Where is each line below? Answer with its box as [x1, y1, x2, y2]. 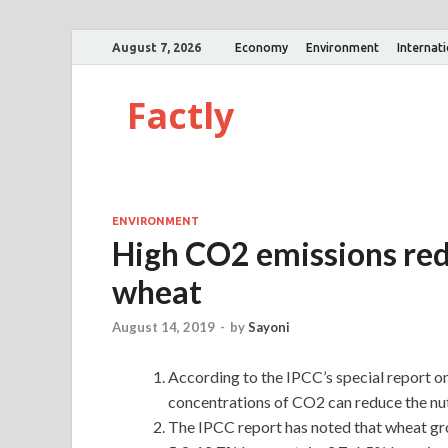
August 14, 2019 [112, 319, 215, 336]
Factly [127, 91, 234, 140]
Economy [235, 40, 288, 54]
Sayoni [248, 319, 290, 336]
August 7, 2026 [112, 40, 201, 54]
